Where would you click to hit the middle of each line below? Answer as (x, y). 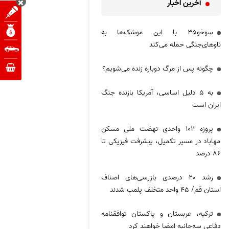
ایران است (206, 105)
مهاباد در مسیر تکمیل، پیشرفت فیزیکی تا (161, 141)
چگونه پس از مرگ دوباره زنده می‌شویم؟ (157, 68)
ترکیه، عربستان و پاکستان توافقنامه (157, 214)
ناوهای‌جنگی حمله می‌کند (185, 44)
